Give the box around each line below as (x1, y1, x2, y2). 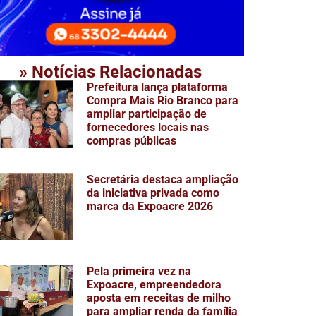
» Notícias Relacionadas (19, 62, 202, 83)
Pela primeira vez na (87, 265, 192, 279)
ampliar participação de (87, 107, 207, 121)
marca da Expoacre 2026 (87, 199, 214, 213)
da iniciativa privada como (87, 186, 220, 200)
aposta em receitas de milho (87, 291, 231, 305)
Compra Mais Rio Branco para (87, 94, 239, 108)
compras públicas (87, 134, 177, 148)
